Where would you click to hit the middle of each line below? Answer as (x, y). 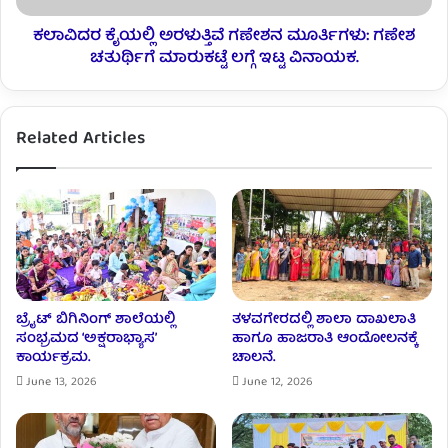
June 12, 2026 (277, 383)
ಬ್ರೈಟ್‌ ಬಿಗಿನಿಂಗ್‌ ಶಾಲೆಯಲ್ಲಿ (95, 320)
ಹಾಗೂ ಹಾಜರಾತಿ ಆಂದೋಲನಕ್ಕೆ (324, 339)
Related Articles (80, 139)
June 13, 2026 (61, 383)
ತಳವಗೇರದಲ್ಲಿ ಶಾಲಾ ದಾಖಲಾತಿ (324, 320)
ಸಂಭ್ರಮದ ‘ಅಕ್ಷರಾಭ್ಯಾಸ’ (86, 339)
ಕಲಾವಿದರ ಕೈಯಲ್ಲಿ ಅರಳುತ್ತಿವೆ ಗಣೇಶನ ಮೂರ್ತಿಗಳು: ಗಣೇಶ (224, 36)
